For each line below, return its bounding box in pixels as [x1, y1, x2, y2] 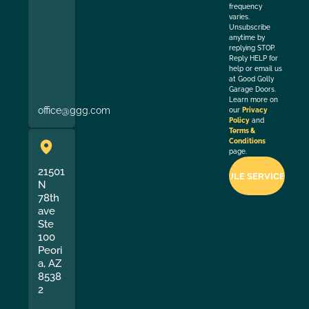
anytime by [229, 34, 266, 42]
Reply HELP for [229, 54, 279, 63]
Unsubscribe [229, 23, 271, 32]
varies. [229, 13, 250, 21]
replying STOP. [229, 44, 276, 52]
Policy [229, 117, 250, 125]
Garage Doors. [229, 86, 277, 94]
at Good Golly [229, 75, 275, 83]
